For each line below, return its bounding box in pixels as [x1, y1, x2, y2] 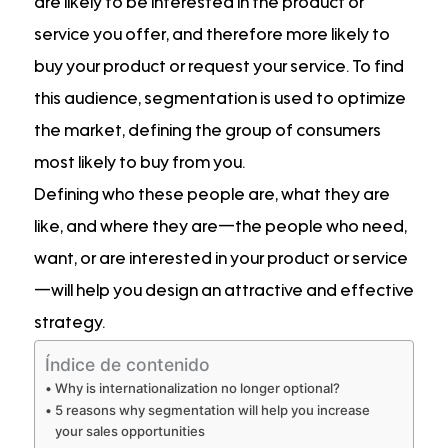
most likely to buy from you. [34, 155, 245, 172]
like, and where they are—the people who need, [34, 219, 407, 236]
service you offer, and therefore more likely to [34, 27, 390, 44]
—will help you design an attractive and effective [34, 283, 414, 300]
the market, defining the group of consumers [34, 123, 381, 140]
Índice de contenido [45, 353, 210, 375]
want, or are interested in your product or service [34, 251, 408, 268]
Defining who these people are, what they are [34, 187, 390, 204]
